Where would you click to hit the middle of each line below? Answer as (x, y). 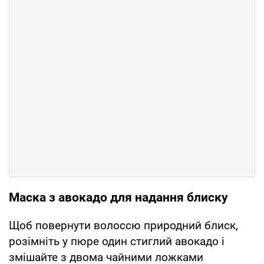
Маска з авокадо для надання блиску (118, 197)
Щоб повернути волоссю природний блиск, (123, 225)
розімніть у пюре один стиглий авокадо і (117, 241)
